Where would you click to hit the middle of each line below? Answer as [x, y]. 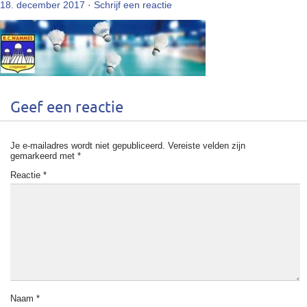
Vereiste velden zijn [207, 146]
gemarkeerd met [44, 156]
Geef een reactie [67, 108]
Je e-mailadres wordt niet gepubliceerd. [88, 146]
